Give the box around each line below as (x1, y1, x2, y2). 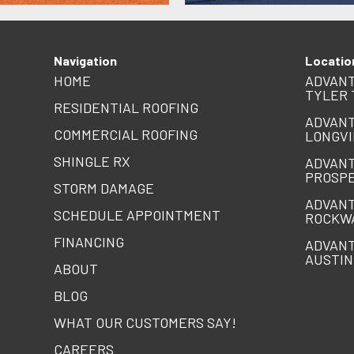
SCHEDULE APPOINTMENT (53, 206, 220, 224)
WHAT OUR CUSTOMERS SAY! (53, 314, 236, 332)
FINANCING (53, 233, 124, 251)
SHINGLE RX (53, 153, 130, 171)
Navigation (53, 53, 117, 69)
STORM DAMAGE (53, 179, 154, 198)
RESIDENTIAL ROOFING (53, 99, 198, 117)
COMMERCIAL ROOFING (53, 126, 198, 144)
